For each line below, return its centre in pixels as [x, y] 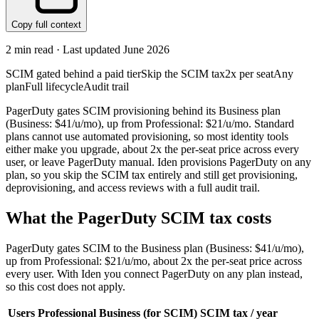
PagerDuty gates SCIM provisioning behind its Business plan [143, 111]
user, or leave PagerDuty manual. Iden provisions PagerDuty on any [158, 162]
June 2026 [146, 50]
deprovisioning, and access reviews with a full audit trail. [133, 188]
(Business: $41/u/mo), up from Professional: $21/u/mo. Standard [150, 124]
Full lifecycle [54, 87]
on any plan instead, [256, 273]
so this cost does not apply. [66, 286]
